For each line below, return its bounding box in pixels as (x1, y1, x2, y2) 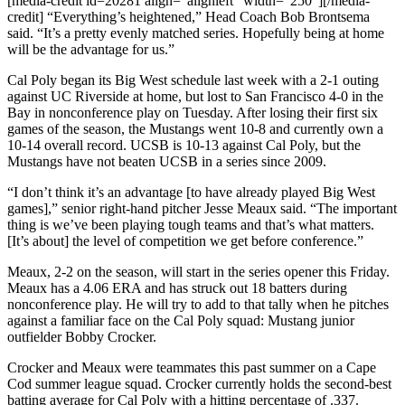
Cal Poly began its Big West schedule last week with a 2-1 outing (7, 71, 379, 88)
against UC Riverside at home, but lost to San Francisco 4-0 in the (7, 88, 383, 104)
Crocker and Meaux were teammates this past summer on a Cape (7, 359, 376, 375)
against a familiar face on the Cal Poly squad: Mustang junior (7, 312, 354, 328)
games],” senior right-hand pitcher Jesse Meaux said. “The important (7, 200, 397, 216)
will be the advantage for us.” (7, 41, 174, 57)
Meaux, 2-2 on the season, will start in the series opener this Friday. (7, 263, 390, 279)
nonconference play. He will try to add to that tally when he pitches (7, 296, 389, 312)
